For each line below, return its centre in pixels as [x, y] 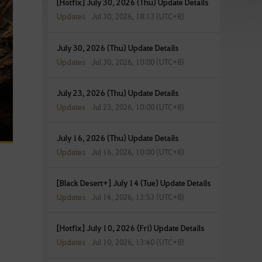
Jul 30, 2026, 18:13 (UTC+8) [138, 16]
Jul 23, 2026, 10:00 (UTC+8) [138, 106]
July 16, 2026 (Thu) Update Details [118, 137]
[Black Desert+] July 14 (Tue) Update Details [134, 183]
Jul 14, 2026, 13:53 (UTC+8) [138, 197]
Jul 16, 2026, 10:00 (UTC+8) [138, 151]
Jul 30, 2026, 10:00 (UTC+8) [138, 61]
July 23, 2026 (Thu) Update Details [118, 92]
